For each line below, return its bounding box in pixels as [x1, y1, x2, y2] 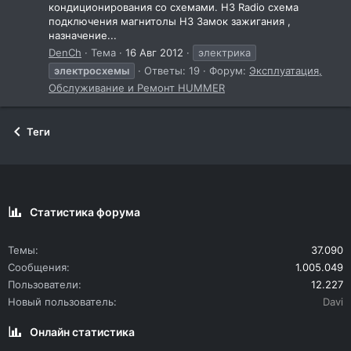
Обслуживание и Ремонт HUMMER [49, 81, 225, 94]
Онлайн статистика [30, 325, 135, 339]
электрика [198, 45, 251, 59]
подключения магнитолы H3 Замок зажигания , [49, 14, 291, 27]
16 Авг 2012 [125, 45, 183, 59]
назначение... [49, 28, 117, 42]
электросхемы [54, 63, 129, 77]
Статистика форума [30, 205, 140, 219]
